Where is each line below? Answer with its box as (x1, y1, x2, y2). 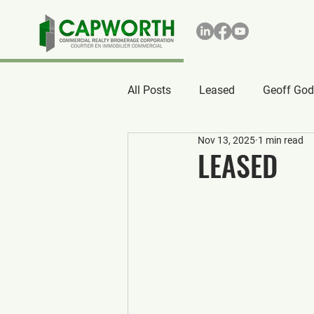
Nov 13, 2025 (198, 135, 255, 146)
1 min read (258, 135, 303, 146)
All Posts (128, 83, 171, 97)
